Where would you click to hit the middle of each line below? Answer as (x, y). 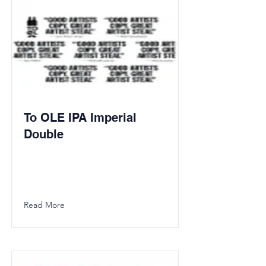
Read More (44, 205)
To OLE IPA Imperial (80, 118)
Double (44, 134)
